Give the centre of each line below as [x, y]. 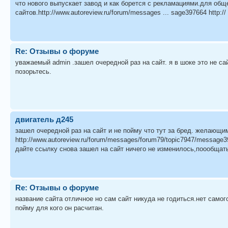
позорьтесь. [33, 72]
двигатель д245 [44, 119]
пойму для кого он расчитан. [60, 208]
